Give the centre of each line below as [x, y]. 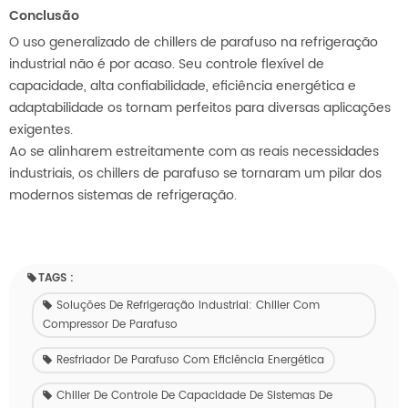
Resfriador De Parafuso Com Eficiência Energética [190, 360]
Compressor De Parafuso [110, 324]
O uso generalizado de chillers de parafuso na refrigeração [194, 42]
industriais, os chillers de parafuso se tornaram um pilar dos [195, 173]
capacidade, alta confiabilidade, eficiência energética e [183, 86]
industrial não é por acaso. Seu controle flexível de [167, 64]
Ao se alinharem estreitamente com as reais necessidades [194, 151]
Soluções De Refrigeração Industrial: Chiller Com [188, 305]
